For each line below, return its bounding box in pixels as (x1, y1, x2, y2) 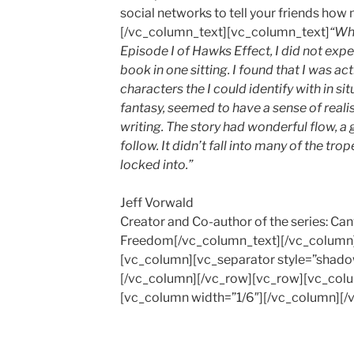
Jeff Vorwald (119, 195, 194, 210)
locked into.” (119, 157, 193, 172)
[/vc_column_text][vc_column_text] (119, 24, 330, 40)
